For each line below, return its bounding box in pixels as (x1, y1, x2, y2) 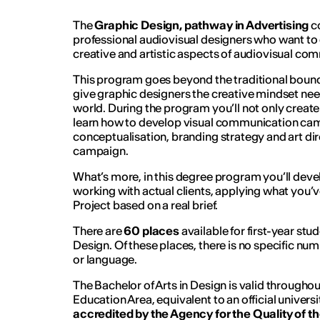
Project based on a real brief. (72, 198, 219, 212)
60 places (124, 224, 179, 238)
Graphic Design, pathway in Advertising (94, 18, 309, 32)
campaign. (72, 144, 129, 158)
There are (72, 224, 124, 238)
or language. (72, 252, 138, 266)
